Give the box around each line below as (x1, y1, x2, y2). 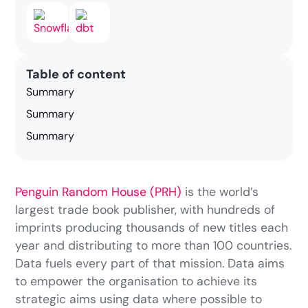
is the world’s (181, 184, 259, 200)
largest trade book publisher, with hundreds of (15, 202, 276, 218)
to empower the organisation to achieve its (15, 274, 258, 289)
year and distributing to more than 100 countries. (15, 238, 292, 254)
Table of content (26, 66, 126, 83)
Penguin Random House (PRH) (15, 184, 182, 200)
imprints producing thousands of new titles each (15, 220, 289, 236)
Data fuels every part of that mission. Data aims (15, 256, 285, 272)
